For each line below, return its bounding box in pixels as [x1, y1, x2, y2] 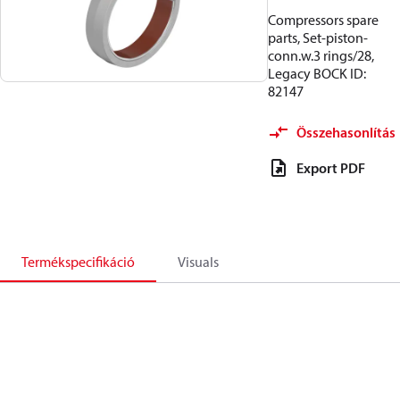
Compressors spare [268, 11, 379, 29]
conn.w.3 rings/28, [268, 46, 374, 64]
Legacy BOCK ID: [268, 64, 366, 82]
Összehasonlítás [296, 123, 396, 141]
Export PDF [296, 159, 365, 177]
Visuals [178, 253, 219, 271]
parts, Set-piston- [268, 29, 368, 46]
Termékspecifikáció [21, 253, 135, 271]
